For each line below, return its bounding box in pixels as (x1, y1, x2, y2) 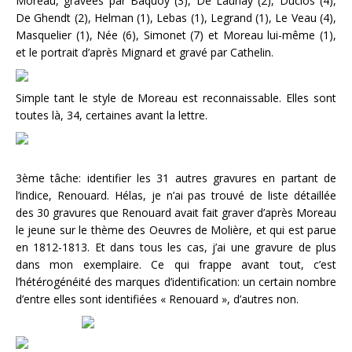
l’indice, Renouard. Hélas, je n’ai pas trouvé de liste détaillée (16, 187, 336, 203)
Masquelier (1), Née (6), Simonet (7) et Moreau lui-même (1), (16, 27, 336, 42)
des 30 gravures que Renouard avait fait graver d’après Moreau (16, 204, 336, 220)
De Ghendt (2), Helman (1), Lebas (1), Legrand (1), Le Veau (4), (16, 9, 336, 25)
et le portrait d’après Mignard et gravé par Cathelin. (16, 44, 277, 60)
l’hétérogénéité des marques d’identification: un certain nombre (16, 273, 336, 289)
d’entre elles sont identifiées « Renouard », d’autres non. (16, 291, 299, 306)
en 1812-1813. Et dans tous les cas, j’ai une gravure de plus (16, 239, 336, 255)
